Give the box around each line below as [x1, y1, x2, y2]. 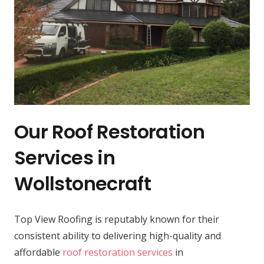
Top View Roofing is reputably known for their [14, 213, 219, 226]
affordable [14, 246, 62, 259]
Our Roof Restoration [14, 118, 205, 146]
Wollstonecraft [14, 170, 151, 197]
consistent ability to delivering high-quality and [14, 229, 221, 243]
